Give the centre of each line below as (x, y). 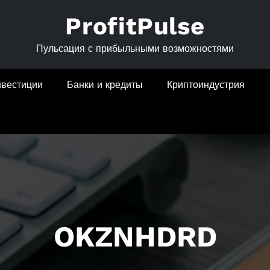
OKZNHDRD (135, 237)
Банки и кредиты (105, 85)
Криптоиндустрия (206, 85)
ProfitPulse (135, 26)
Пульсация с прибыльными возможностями (135, 49)
